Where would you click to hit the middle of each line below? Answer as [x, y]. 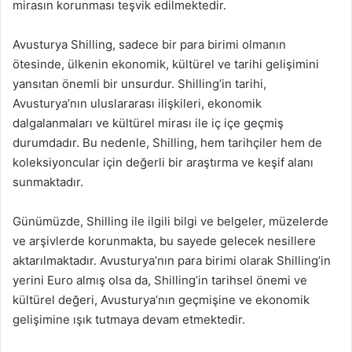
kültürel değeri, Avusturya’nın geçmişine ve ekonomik [161, 299]
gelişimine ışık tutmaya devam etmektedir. [129, 319]
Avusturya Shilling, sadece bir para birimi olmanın [149, 44]
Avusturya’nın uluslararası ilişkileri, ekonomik [137, 103]
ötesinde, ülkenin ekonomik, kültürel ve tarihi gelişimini [166, 64]
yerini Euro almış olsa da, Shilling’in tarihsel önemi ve [160, 280]
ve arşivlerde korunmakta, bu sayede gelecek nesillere [164, 240]
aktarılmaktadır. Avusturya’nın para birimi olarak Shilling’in [172, 260]
